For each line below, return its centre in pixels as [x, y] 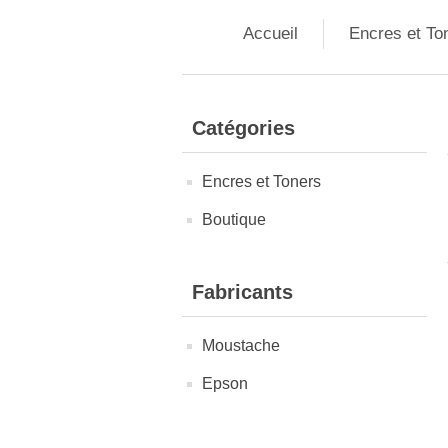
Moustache [241, 345]
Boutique [234, 219]
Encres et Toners [261, 181]
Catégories [243, 128]
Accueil [270, 33]
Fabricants [242, 292]
